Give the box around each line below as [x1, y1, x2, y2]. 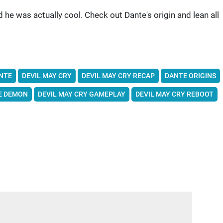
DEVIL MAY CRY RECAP [81, 72, 155, 80]
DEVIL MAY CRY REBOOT [135, 90, 214, 99]
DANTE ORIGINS [164, 72, 216, 80]
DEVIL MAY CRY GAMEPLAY [37, 90, 125, 99]
